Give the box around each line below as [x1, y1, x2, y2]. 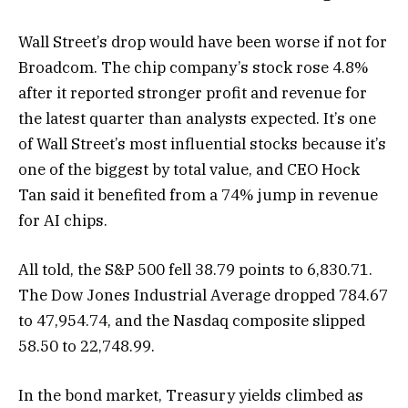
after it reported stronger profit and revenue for [18, 82, 367, 103]
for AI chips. [18, 209, 107, 230]
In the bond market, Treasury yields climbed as [18, 385, 363, 406]
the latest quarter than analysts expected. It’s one [18, 107, 376, 128]
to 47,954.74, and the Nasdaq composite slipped [18, 311, 365, 331]
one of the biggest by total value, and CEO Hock [18, 158, 360, 179]
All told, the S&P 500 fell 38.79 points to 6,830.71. [18, 260, 372, 280]
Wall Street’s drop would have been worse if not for [18, 31, 387, 52]
